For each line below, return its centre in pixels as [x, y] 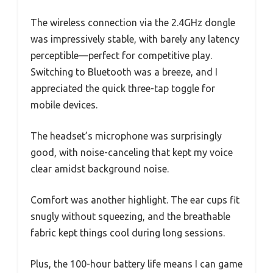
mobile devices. [64, 105]
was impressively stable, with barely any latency [135, 39]
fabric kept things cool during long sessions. [128, 233]
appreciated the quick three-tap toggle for [123, 89]
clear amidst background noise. [100, 169]
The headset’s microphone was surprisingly [126, 136]
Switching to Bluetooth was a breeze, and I [124, 72]
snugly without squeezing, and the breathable [130, 217]
